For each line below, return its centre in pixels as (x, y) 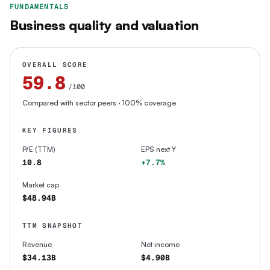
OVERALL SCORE (55, 64)
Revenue (37, 244)
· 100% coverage (146, 103)
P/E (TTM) (39, 149)
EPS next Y (159, 149)
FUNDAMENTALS (39, 7)
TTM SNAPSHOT (52, 225)
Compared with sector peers (69, 103)
